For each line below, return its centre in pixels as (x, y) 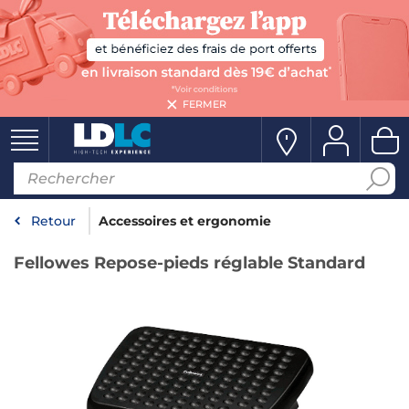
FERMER (204, 104)
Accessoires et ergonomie (185, 221)
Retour (53, 221)
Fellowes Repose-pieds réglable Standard (189, 263)
